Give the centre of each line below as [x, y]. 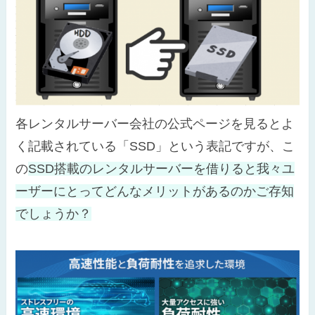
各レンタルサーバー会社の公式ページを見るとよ [155, 123]
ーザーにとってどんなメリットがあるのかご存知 [155, 191]
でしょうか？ [54, 213]
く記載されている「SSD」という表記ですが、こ [155, 146]
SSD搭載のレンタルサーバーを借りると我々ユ [162, 168]
